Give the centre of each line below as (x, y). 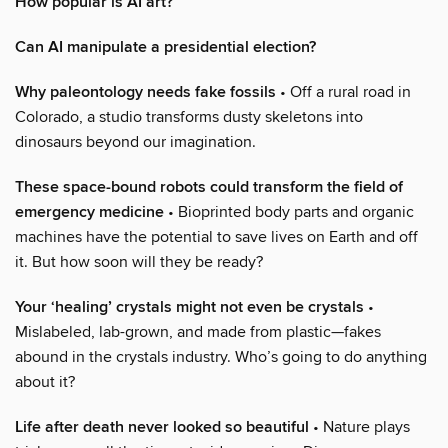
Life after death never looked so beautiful (162, 427)
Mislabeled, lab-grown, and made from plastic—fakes (198, 331)
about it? (45, 381)
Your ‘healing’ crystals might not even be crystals (189, 307)
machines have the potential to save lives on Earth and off (216, 236)
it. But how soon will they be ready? (139, 261)
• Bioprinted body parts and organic (289, 211)
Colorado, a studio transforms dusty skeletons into (189, 116)
